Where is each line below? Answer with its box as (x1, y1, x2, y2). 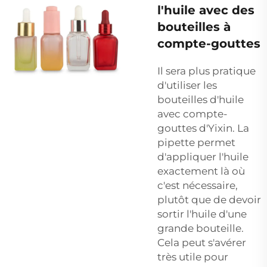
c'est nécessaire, (157, 179, 238, 191)
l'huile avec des (157, 2, 254, 17)
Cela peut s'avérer (157, 236, 246, 249)
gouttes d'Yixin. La (157, 122, 249, 134)
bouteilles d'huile (157, 93, 244, 105)
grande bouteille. (157, 222, 244, 234)
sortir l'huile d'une (157, 207, 247, 220)
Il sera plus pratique (157, 64, 256, 77)
